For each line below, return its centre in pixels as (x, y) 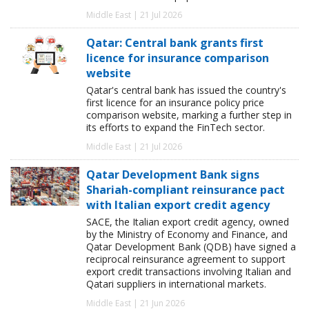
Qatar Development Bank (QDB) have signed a (191, 247)
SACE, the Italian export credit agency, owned (188, 222)
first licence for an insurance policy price (175, 103)
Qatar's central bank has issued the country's (186, 90)
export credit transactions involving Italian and (189, 272)
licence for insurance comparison (178, 58)
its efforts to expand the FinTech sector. (176, 128)
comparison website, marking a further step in (189, 115)
